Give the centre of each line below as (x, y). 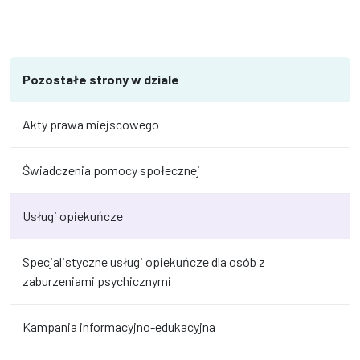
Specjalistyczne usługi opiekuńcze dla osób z (144, 262)
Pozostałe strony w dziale (101, 80)
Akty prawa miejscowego (91, 125)
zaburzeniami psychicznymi (97, 281)
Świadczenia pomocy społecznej (111, 170)
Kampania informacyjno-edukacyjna (119, 327)
